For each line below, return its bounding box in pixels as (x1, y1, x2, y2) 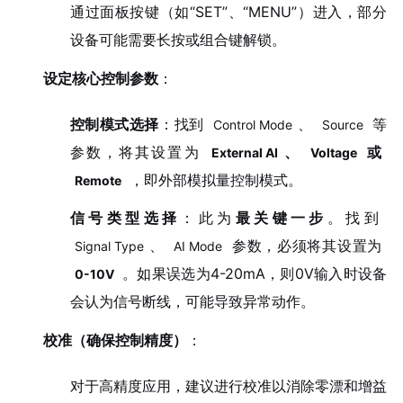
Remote (74, 172, 121, 188)
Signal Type (74, 238, 144, 255)
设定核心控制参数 (42, 68, 158, 87)
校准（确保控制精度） (42, 331, 187, 350)
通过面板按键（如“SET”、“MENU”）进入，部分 (69, 3, 388, 22)
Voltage (309, 144, 357, 160)
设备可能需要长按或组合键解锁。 (69, 31, 286, 49)
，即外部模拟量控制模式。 (129, 170, 302, 189)
